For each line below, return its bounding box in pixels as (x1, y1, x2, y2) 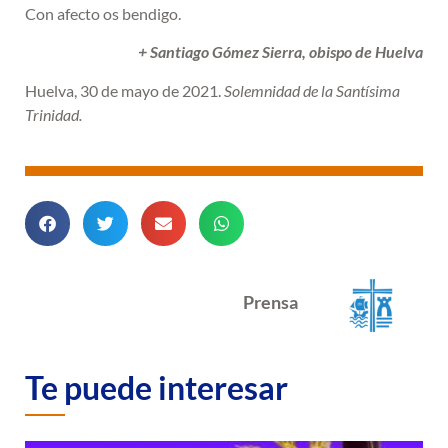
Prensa (243, 290, 298, 313)
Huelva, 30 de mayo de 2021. (25, 80, 224, 100)
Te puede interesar (25, 367, 288, 407)
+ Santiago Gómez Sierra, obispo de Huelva (138, 42, 423, 62)
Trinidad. (25, 104, 82, 124)
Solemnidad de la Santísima (224, 80, 400, 100)
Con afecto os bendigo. (25, 3, 181, 23)
